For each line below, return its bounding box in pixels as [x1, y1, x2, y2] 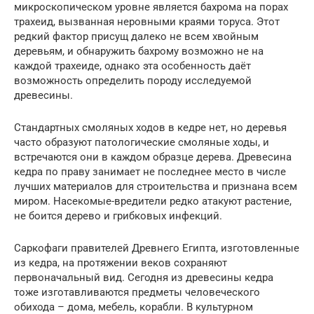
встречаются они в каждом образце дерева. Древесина [14, 150, 292, 163]
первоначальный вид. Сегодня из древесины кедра [14, 271, 273, 284]
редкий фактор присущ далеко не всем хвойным [14, 29, 259, 43]
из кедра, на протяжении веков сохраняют [14, 256, 227, 269]
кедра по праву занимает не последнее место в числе [14, 165, 286, 178]
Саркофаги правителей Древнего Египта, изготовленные [14, 241, 299, 254]
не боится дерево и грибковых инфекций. [14, 209, 222, 222]
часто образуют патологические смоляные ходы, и [14, 135, 269, 149]
